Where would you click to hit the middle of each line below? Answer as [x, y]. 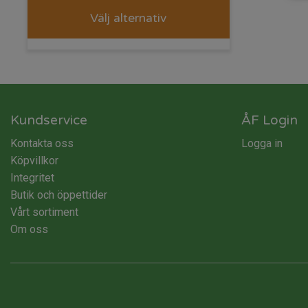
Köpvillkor [34, 160]
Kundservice [49, 120]
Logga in [262, 143]
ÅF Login [269, 120]
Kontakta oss [42, 143]
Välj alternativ [129, 18]
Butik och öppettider [59, 195]
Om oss [29, 229]
